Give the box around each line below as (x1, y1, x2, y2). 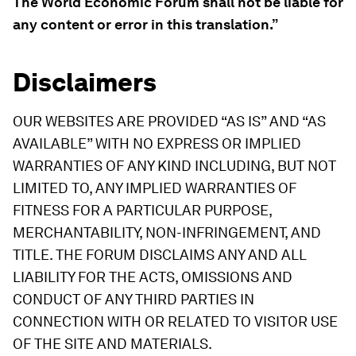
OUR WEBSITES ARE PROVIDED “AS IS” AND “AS (13, 113, 326, 130)
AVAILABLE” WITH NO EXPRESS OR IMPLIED (13, 135, 301, 152)
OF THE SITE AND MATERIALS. (13, 335, 212, 352)
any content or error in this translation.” (13, 16, 278, 33)
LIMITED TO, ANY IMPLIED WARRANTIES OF (13, 180, 296, 196)
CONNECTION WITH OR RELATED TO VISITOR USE (13, 313, 338, 330)
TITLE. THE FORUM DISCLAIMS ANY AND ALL (13, 246, 307, 263)
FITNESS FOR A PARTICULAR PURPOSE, (13, 202, 272, 219)
